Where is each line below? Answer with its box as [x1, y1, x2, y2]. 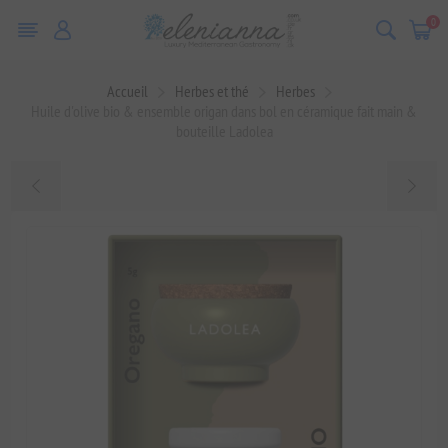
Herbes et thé [174, 81, 249, 101]
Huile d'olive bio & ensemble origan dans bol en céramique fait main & [31, 101, 417, 121]
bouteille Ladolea [175, 121, 273, 141]
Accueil [106, 81, 148, 101]
